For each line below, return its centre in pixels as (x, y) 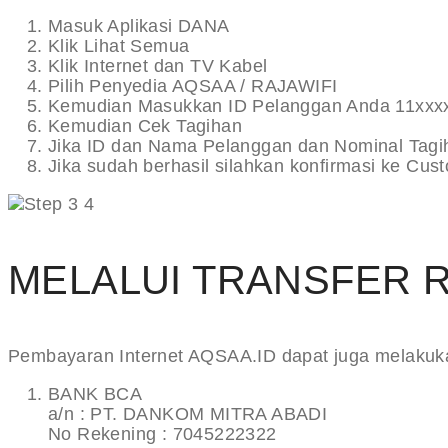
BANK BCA (95, 394)
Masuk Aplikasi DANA (139, 26)
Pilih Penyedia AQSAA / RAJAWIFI (193, 86)
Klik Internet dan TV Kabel (158, 66)
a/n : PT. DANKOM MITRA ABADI (188, 414)
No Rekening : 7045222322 (162, 434)
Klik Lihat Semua (119, 46)
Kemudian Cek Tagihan (145, 126)
